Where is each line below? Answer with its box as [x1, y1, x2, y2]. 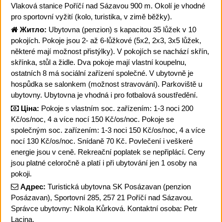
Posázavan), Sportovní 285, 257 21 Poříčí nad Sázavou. [11, 193, 193, 202]
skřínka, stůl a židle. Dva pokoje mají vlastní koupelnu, [11, 58, 186, 66]
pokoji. [11, 169, 32, 178]
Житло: [20, 25, 47, 34]
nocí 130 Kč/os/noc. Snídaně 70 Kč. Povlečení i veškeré [11, 136, 193, 145]
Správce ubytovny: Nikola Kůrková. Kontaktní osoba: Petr [11, 204, 197, 213]
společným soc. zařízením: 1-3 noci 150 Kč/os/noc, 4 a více [11, 125, 205, 134]
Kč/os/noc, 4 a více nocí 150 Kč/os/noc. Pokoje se [11, 114, 174, 123]
